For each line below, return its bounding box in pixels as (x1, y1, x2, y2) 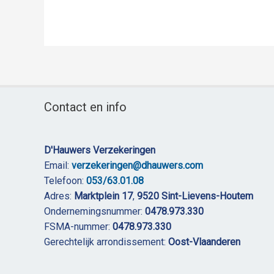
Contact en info (44, 100, 127, 114)
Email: (44, 159, 72, 171)
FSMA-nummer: (44, 220, 113, 232)
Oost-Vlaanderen (168, 235, 240, 248)
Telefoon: (44, 174, 86, 187)
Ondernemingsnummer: (44, 205, 145, 217)
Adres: (44, 190, 74, 202)
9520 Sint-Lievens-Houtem (137, 190, 253, 202)
